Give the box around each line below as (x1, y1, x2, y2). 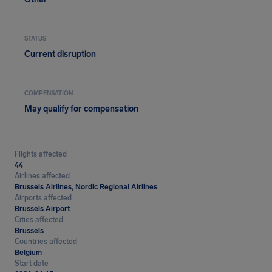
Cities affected (15, 216, 63, 224)
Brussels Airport (15, 205, 70, 213)
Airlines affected (15, 172, 70, 180)
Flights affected (15, 150, 67, 158)
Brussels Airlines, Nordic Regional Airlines (15, 183, 157, 191)
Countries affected (15, 237, 77, 246)
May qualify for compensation (24, 104, 138, 114)
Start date (15, 259, 49, 268)
